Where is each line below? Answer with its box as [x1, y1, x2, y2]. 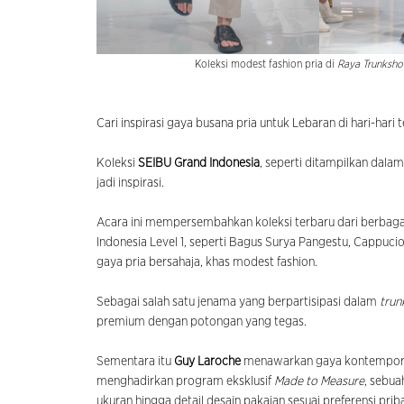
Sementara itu [96, 355, 174, 369]
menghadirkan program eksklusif [96, 375, 274, 389]
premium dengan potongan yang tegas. [96, 316, 309, 329]
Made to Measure [274, 375, 364, 389]
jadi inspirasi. [96, 177, 164, 190]
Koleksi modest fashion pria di [194, 59, 337, 70]
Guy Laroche [174, 355, 241, 369]
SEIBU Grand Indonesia [138, 157, 260, 170]
